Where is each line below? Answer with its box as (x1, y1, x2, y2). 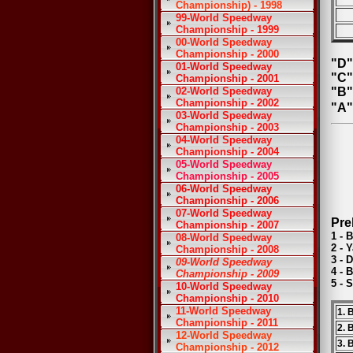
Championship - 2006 (176, 195, 279, 206)
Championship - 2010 (176, 292, 279, 304)
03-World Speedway (176, 110, 272, 121)
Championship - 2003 (176, 121, 279, 133)
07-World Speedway (176, 207, 272, 219)
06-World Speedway (176, 183, 272, 195)
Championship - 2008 (176, 243, 279, 255)
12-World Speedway (176, 329, 272, 341)
